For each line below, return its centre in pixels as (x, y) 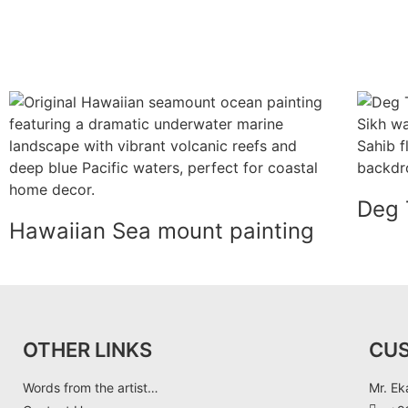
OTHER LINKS (87, 349)
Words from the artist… (91, 387)
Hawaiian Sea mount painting (162, 230)
